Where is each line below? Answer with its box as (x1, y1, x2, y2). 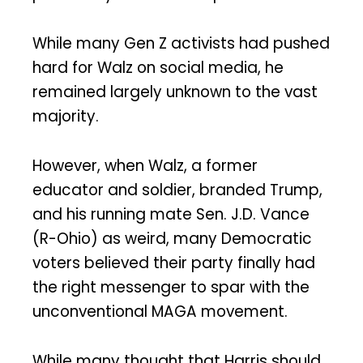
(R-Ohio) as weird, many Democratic (32, 228, 312, 250)
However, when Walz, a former (32, 155, 258, 177)
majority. (32, 105, 99, 128)
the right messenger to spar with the (32, 276, 310, 299)
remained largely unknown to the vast (32, 81, 318, 104)
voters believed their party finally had (32, 252, 315, 275)
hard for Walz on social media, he (32, 57, 284, 79)
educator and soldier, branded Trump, (32, 179, 322, 202)
